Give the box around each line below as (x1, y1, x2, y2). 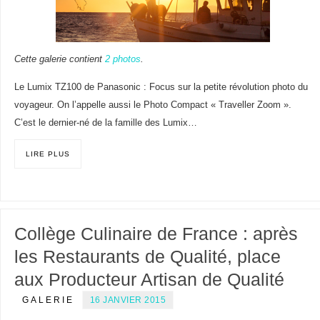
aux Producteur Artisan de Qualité (14, 269, 284, 290)
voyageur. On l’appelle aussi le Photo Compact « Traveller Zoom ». (14, 99, 291, 110)
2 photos (104, 54, 141, 64)
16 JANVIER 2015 (89, 295, 166, 306)
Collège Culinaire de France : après (14, 224, 298, 244)
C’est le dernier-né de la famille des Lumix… (14, 117, 197, 128)
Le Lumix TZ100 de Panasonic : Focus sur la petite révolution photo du (14, 81, 308, 92)
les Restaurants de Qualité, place (14, 246, 281, 267)
